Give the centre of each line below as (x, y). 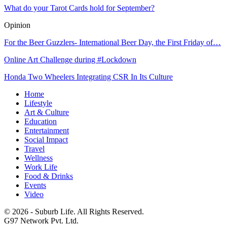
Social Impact (46, 139)
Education (41, 121)
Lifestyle (38, 103)
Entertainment (47, 130)
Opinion (17, 25)
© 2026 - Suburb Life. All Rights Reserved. (74, 211)
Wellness (39, 158)
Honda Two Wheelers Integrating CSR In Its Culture (88, 77)
